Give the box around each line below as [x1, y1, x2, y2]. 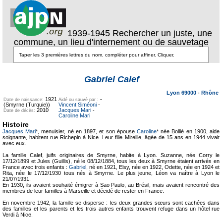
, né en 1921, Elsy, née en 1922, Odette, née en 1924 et [86, 164, 220, 170]
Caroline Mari [58, 112, 90, 118]
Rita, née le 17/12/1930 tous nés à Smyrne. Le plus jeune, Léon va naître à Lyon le [2, 170, 220, 176]
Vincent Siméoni [58, 102, 97, 108]
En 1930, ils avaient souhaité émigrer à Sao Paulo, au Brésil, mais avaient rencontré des [2, 182, 220, 188]
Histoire [2, 120, 29, 128]
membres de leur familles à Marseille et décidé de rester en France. [2, 188, 164, 194]
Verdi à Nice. [2, 212, 33, 218]
